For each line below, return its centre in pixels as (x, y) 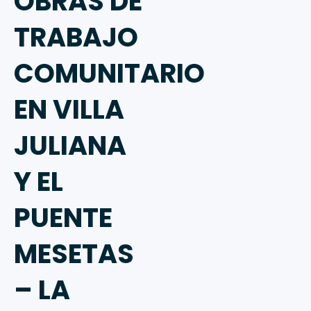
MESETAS (74, 254)
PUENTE (63, 218)
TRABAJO (76, 37)
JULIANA (70, 146)
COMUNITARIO (109, 74)
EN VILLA (69, 110)
